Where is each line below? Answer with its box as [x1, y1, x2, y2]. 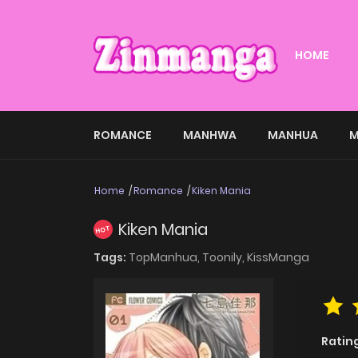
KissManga [247, 249, 309, 266]
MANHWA [183, 126, 237, 143]
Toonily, [202, 249, 247, 266]
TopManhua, [129, 249, 202, 266]
